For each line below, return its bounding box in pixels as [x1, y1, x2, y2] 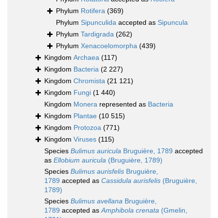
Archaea [73, 54, 99, 62]
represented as [97, 100, 148, 109]
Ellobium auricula [54, 156, 106, 164]
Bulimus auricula [71, 147, 121, 155]
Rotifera [81, 7, 105, 15]
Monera [73, 100, 97, 109]
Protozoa [73, 124, 101, 132]
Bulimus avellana [71, 197, 123, 205]
